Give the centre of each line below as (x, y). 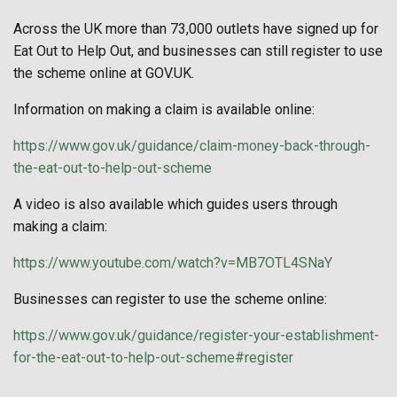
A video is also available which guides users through (175, 204)
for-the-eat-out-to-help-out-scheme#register (153, 357)
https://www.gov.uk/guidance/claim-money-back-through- (192, 145)
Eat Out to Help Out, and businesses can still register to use (198, 51)
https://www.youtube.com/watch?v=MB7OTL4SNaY (173, 262)
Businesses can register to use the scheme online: (170, 299)
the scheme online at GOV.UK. (104, 73)
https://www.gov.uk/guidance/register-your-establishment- (196, 335)
